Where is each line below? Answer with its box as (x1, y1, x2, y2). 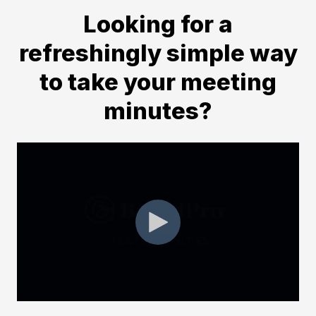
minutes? (104, 97, 212, 126)
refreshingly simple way (18, 39, 298, 68)
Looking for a (83, 10, 233, 39)
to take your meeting (39, 68, 276, 97)
